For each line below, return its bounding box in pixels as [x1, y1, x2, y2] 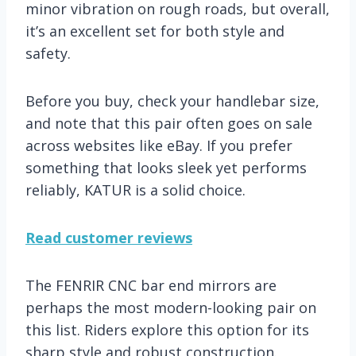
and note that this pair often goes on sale [25, 113, 312, 133]
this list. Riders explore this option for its [25, 319, 309, 339]
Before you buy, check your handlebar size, [25, 91, 319, 110]
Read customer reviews [25, 227, 192, 247]
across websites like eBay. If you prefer [25, 135, 292, 155]
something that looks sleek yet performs [25, 157, 307, 177]
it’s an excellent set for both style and [25, 21, 284, 41]
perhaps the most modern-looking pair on [25, 297, 316, 317]
